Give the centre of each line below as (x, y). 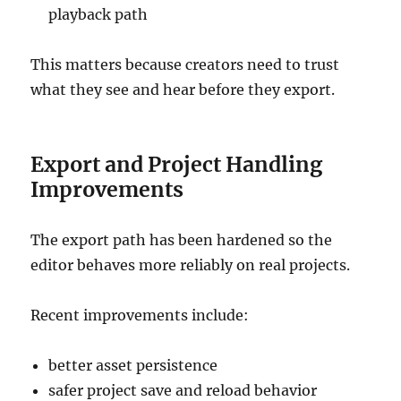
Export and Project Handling (177, 165)
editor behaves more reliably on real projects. (191, 265)
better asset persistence (133, 366)
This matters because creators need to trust (185, 65)
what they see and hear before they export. (183, 90)
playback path (98, 15)
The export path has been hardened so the (182, 240)
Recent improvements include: (140, 316)
